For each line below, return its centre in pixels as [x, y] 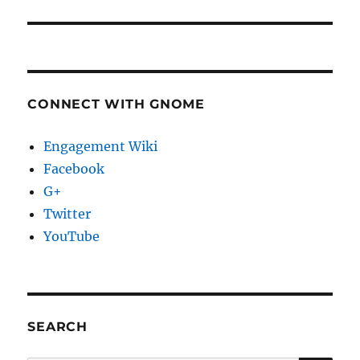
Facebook [74, 169]
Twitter [67, 214]
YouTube [72, 237]
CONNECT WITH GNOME [116, 104]
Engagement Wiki [101, 147]
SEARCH [57, 327]
